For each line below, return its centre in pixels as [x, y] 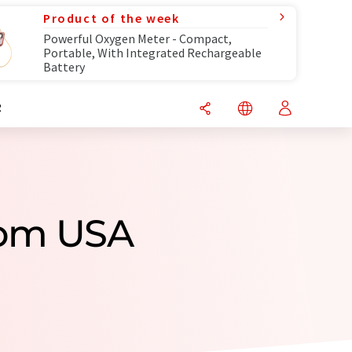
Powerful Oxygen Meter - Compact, [137, 38]
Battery [64, 67]
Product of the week [112, 18]
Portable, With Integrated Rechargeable [152, 53]
